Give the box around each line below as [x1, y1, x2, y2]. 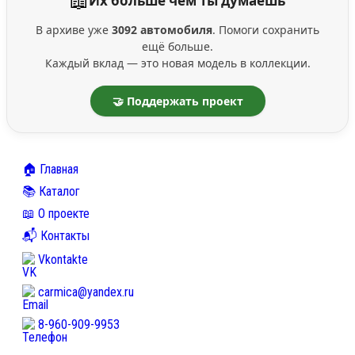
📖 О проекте [22, 205, 90, 221]
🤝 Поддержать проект [112, 93, 243, 109]
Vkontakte [38, 252, 88, 268]
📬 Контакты [22, 227, 90, 243]
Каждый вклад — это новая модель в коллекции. [44, 55, 311, 71]
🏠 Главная [22, 161, 78, 177]
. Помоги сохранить [212, 21, 319, 37]
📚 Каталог [22, 183, 80, 199]
